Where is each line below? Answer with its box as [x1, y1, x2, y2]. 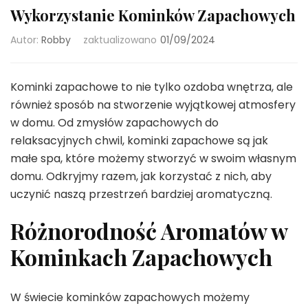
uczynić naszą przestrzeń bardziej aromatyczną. [10, 186, 272, 202]
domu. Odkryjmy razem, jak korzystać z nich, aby [10, 168, 272, 184]
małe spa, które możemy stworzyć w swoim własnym [10, 151, 296, 166]
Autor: [10, 33, 41, 47]
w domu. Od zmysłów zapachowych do [10, 115, 219, 131]
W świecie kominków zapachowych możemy [10, 289, 250, 305]
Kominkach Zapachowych [10, 242, 272, 272]
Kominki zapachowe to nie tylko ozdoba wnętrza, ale [10, 79, 293, 95]
